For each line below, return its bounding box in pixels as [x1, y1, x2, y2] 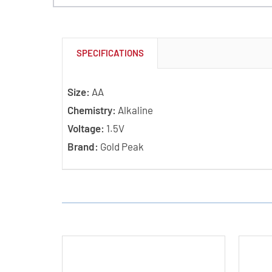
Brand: [67, 140, 98, 152]
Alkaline [115, 103, 153, 116]
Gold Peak [98, 140, 144, 152]
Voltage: [67, 121, 104, 134]
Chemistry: [67, 103, 116, 116]
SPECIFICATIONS [76, 47, 144, 58]
